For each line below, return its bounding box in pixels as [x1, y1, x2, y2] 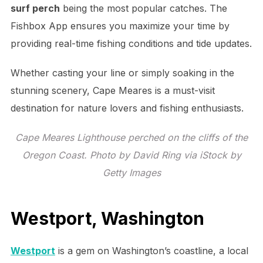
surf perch [10, 2, 60, 15]
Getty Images [102, 167, 161, 179]
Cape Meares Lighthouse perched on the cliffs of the [15, 131, 248, 144]
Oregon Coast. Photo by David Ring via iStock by [22, 149, 241, 161]
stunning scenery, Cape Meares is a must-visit [10, 85, 215, 97]
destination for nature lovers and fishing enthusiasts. [10, 102, 244, 114]
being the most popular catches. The [59, 2, 227, 15]
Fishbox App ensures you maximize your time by [10, 20, 230, 32]
